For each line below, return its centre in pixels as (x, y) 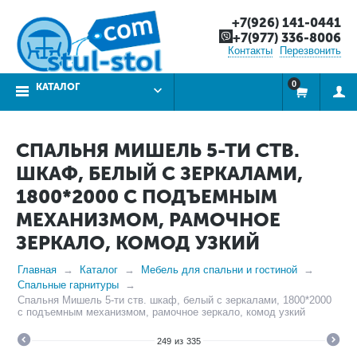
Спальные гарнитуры (68, 285)
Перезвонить (310, 51)
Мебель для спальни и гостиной (219, 270)
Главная (37, 270)
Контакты (250, 51)
